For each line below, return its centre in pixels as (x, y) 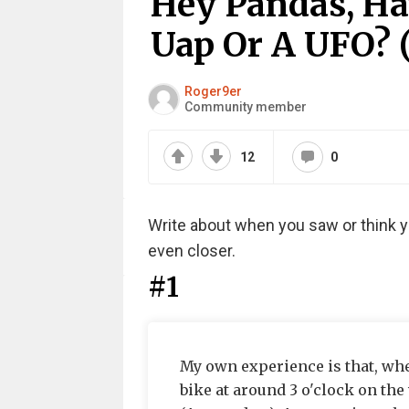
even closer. (191, 251)
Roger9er (213, 91)
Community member (245, 106)
